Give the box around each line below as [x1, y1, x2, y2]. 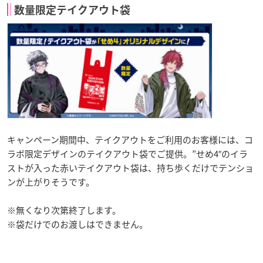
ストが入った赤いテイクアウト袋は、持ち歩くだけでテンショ [7, 161, 254, 175]
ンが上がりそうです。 [7, 176, 95, 189]
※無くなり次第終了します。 [7, 204, 121, 217]
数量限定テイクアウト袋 [14, 5, 130, 16]
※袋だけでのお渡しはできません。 [7, 218, 148, 231]
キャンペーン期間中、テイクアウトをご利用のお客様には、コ [7, 133, 253, 147]
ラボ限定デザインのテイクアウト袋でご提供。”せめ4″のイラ [7, 147, 248, 161]
